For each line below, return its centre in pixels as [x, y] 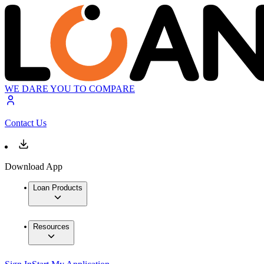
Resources [51, 227]
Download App [34, 167]
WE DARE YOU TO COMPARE [70, 89]
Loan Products [58, 188]
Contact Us [26, 123]
